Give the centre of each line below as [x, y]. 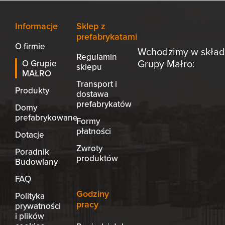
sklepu [89, 67]
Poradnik [32, 152]
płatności [93, 131]
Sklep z [91, 26]
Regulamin [96, 57]
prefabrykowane [46, 118]
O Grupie [39, 63]
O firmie [30, 46]
